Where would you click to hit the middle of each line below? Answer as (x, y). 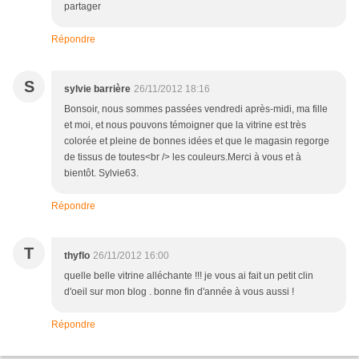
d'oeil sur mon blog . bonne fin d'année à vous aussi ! (179, 292)
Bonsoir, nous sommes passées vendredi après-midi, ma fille (196, 109)
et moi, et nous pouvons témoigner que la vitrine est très (185, 125)
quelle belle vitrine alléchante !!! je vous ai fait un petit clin (189, 276)
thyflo (77, 256)
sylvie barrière (97, 89)
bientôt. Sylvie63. (101, 173)
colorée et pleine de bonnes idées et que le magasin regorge (197, 141)
